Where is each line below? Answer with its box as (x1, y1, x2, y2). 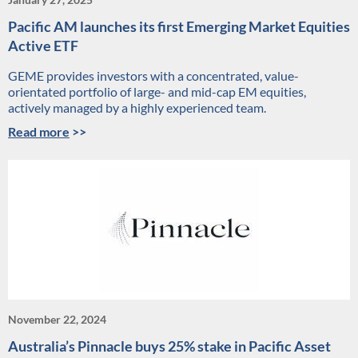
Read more (8, 124, 70, 140)
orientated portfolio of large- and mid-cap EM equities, (8, 84, 306, 100)
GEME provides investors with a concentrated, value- (8, 68, 299, 84)
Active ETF (8, 37, 78, 55)
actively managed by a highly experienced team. (8, 100, 266, 116)
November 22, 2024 (8, 312, 106, 327)
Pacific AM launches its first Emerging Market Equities (8, 18, 350, 36)
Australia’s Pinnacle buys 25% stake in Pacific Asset (8, 337, 331, 356)
